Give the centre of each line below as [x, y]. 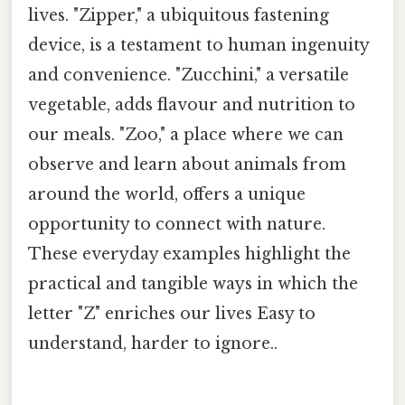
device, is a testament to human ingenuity [198, 45]
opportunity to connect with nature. [177, 224]
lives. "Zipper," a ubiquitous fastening [179, 15]
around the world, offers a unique [167, 194]
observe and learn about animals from [187, 164]
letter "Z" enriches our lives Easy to [172, 313]
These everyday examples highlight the [189, 254]
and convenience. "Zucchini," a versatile [188, 75]
